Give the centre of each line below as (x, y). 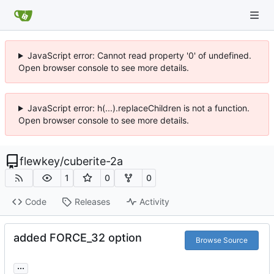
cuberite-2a (93, 161)
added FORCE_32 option (78, 237)
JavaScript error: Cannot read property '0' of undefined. (139, 55)
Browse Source (221, 240)
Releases (92, 202)
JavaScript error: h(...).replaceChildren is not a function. (138, 108)
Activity (154, 202)
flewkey (40, 161)
